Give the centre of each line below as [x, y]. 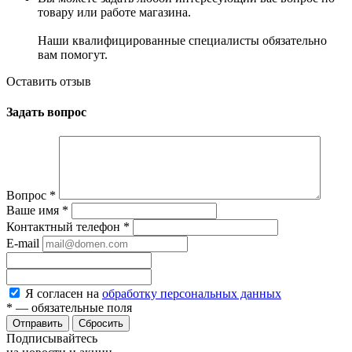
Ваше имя [34, 211]
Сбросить [101, 324]
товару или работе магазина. [114, 12]
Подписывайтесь [52, 339]
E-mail [23, 244]
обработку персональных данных [192, 294]
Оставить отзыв [49, 81]
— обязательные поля [72, 308]
